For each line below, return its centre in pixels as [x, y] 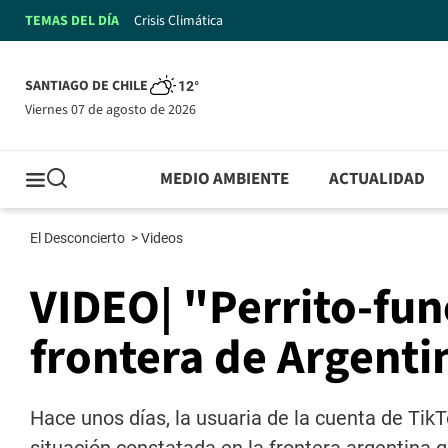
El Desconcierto [79, 238]
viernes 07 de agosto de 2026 [114, 109]
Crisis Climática [178, 20]
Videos [163, 238]
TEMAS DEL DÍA [72, 20]
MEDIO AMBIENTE [225, 179]
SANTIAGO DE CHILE [86, 86]
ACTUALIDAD [377, 179]
